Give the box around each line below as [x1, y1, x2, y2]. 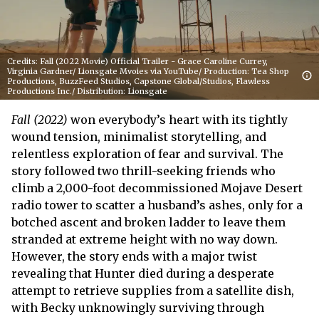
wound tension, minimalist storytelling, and [11, 130, 266, 144]
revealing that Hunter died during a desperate [11, 266, 274, 281]
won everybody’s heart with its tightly [70, 113, 288, 127]
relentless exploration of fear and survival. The [11, 147, 283, 161]
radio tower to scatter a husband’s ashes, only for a [11, 198, 303, 212]
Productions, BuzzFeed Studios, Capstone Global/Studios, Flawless [7, 76, 270, 86]
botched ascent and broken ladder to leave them [11, 215, 286, 229]
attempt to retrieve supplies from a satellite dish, [11, 283, 294, 298]
